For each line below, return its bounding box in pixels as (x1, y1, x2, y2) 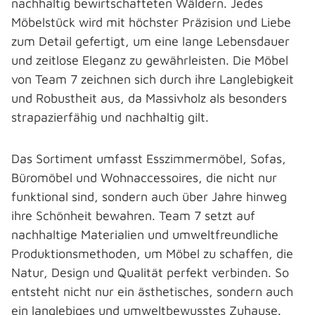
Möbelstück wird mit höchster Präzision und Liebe (11, 15, 291, 30)
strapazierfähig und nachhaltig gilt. (11, 110, 212, 124)
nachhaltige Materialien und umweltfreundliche (11, 227, 278, 242)
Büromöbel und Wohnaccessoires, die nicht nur (11, 170, 277, 185)
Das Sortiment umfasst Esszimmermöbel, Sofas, (11, 151, 286, 166)
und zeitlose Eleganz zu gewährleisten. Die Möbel (11, 53, 288, 67)
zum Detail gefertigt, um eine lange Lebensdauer (11, 34, 290, 49)
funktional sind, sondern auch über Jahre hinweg (11, 189, 287, 204)
